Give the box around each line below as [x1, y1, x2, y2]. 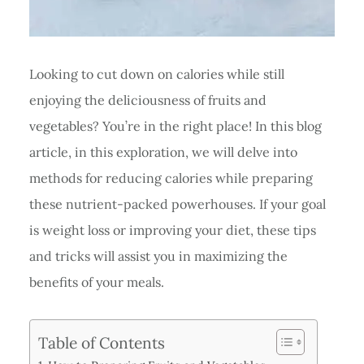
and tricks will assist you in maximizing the [28, 247, 288, 264]
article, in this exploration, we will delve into [28, 143, 297, 160]
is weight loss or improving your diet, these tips [28, 221, 316, 238]
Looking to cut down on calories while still [28, 65, 284, 82]
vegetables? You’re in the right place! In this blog [28, 117, 322, 134]
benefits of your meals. [28, 273, 164, 290]
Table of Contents [37, 332, 165, 353]
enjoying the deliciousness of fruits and [28, 91, 266, 108]
